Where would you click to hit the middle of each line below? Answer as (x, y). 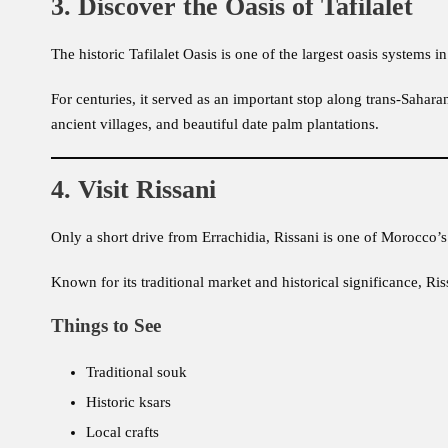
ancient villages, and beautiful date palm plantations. (215, 124)
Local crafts (122, 432)
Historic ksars (128, 402)
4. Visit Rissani (133, 190)
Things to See (106, 326)
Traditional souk (136, 372)
